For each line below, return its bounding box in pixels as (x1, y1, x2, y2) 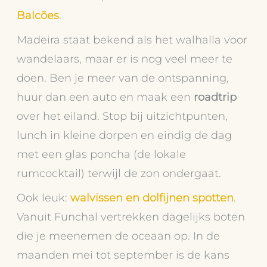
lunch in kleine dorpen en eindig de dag (17, 128, 232, 142)
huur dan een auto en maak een (17, 89, 194, 104)
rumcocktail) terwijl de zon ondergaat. (17, 166, 222, 180)
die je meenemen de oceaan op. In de (17, 228, 221, 243)
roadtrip (194, 89, 237, 104)
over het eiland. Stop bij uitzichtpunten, (17, 108, 228, 123)
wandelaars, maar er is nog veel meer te (17, 51, 233, 66)
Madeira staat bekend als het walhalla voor (17, 32, 248, 46)
